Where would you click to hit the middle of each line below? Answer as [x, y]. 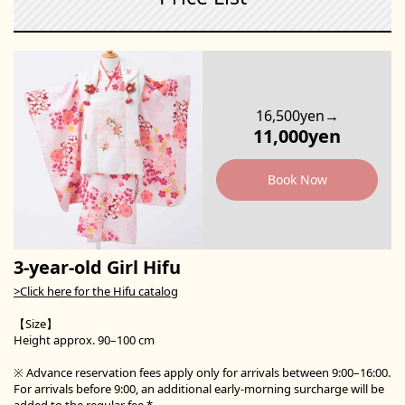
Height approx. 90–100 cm [84, 339]
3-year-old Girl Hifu [97, 267]
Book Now [297, 179]
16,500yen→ [297, 115]
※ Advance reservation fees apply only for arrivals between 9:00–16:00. [202, 372]
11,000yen [297, 136]
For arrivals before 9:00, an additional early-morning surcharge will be [199, 388]
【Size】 [36, 323]
